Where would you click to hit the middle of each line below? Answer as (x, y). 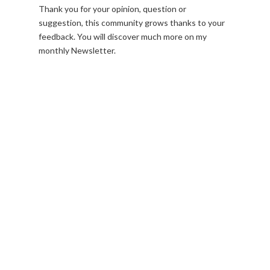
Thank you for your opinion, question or (112, 9)
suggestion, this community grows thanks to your (132, 23)
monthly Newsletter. (77, 50)
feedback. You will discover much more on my (123, 36)
